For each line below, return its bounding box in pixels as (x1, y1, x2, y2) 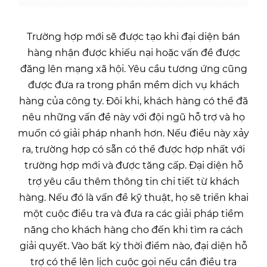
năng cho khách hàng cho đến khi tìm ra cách (24, 224, 243, 236)
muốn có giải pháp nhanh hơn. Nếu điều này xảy (18, 128, 249, 139)
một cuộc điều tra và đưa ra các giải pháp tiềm (23, 208, 244, 220)
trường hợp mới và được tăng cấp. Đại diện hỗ (24, 160, 243, 172)
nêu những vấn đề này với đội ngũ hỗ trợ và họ (22, 111, 245, 123)
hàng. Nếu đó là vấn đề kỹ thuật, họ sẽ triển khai (18, 192, 249, 204)
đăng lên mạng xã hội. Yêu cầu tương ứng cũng (20, 63, 247, 75)
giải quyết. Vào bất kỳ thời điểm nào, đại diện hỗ (20, 240, 247, 252)
